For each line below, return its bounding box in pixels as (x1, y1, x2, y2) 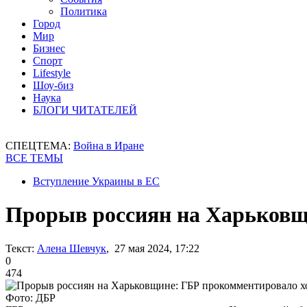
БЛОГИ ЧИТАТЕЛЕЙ (33, 104, 137, 116)
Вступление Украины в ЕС (33, 175, 160, 187)
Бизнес (33, 42, 65, 54)
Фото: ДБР (5, 291, 56, 304)
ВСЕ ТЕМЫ (5, 152, 63, 164)
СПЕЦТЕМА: (5, 140, 73, 151)
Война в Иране (73, 140, 144, 151)
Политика (60, 5, 107, 17)
